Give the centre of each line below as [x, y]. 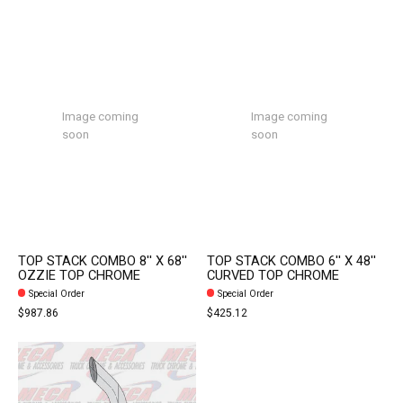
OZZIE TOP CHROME [79, 275]
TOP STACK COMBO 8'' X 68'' [103, 261]
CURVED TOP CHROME [273, 275]
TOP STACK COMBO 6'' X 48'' [291, 261]
